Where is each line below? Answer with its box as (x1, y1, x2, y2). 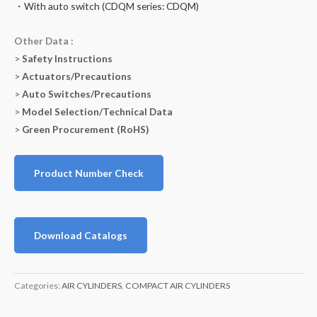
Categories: (14, 279, 62, 291)
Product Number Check (34, 166, 144, 179)
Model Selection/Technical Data (22, 105, 173, 117)
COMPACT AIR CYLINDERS (125, 279, 230, 291)
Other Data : (14, 34, 74, 47)
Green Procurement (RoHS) (22, 122, 149, 135)
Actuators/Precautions (22, 69, 132, 82)
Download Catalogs (34, 229, 127, 242)
